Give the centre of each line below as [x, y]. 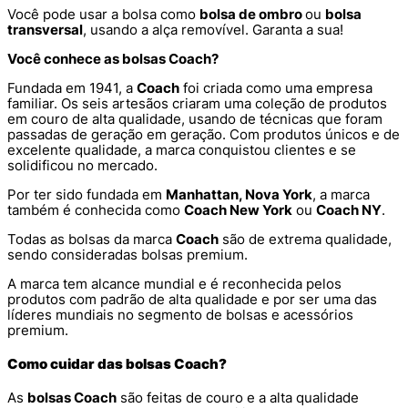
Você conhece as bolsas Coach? [113, 58]
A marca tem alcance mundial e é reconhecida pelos [174, 283]
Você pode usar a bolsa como [103, 14]
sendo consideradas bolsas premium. [127, 254]
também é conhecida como [96, 209]
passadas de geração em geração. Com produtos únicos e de [204, 134]
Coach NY [349, 209]
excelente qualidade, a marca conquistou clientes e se [182, 149]
